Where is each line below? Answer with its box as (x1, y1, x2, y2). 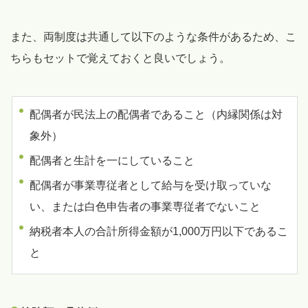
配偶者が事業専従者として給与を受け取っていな (30, 179, 272, 192)
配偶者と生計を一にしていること (30, 155, 195, 167)
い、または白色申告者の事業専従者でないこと (30, 201, 261, 213)
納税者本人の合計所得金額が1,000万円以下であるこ (30, 225, 288, 238)
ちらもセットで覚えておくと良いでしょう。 (10, 52, 230, 65)
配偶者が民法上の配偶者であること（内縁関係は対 (30, 109, 283, 121)
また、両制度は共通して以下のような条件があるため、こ (10, 31, 296, 43)
